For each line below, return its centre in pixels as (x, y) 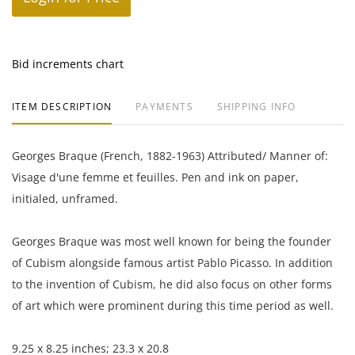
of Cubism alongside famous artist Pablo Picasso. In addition (172, 262)
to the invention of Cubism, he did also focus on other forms (172, 284)
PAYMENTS (164, 106)
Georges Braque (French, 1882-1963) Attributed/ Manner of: (170, 155)
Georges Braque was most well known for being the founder (172, 241)
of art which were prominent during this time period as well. (174, 305)
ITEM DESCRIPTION (62, 106)
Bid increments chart (68, 63)
